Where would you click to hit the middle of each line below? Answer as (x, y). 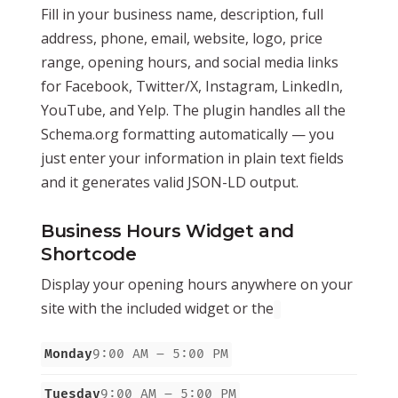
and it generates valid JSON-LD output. (170, 182)
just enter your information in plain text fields (192, 158)
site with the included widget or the (157, 308)
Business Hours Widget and (168, 231)
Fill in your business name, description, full (182, 14)
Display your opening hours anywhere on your (197, 284)
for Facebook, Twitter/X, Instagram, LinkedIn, (192, 86)
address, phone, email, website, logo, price (182, 38)
